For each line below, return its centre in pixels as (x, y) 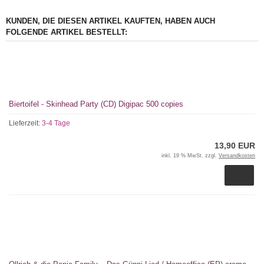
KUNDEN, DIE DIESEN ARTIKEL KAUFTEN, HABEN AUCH (110, 21)
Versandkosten (237, 156)
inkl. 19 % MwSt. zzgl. (190, 156)
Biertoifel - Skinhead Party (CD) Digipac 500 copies (96, 104)
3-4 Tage (56, 123)
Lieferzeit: (25, 123)
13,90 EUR (235, 146)
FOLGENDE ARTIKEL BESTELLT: (67, 32)
